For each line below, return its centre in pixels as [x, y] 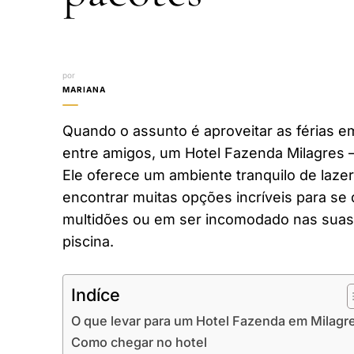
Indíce [96, 294]
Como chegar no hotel [139, 342]
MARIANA [84, 89]
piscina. [88, 241]
